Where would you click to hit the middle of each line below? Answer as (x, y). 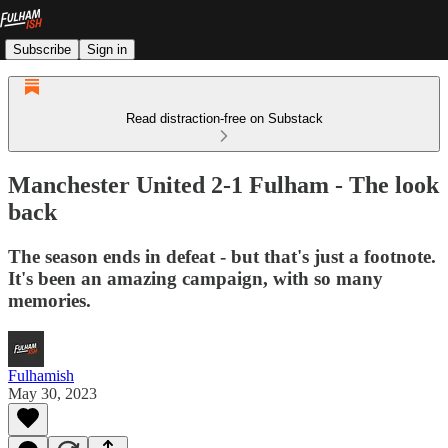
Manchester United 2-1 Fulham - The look (223, 184)
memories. (49, 300)
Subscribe (42, 49)
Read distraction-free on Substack (224, 118)
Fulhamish (41, 375)
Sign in (107, 49)
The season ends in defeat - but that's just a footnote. (222, 256)
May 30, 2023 (52, 393)
